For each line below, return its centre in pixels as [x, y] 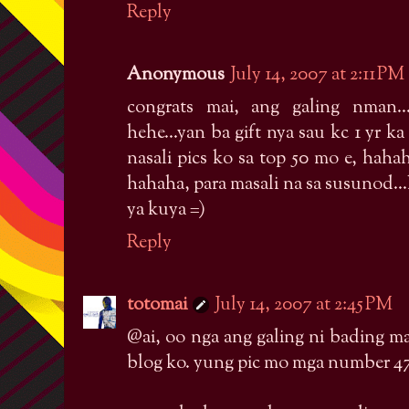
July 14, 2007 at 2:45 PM [304, 305]
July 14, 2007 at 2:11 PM [317, 75]
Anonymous [176, 75]
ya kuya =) [166, 210]
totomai [157, 305]
